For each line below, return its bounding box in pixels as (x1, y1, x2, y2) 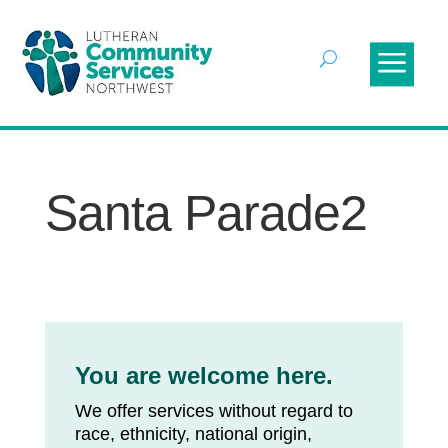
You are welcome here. (74, 362, 333, 390)
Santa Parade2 (44, 185, 367, 242)
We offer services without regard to (74, 401, 353, 422)
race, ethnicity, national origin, (74, 424, 312, 445)
